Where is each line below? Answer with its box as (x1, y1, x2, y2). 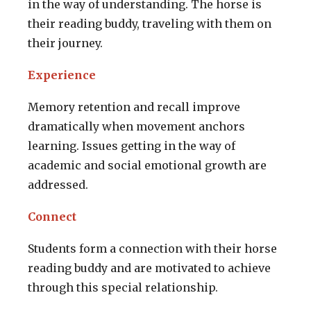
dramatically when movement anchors (28, 119, 245, 134)
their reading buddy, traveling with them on (28, 17, 271, 31)
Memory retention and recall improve (28, 100, 240, 115)
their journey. (28, 36, 103, 51)
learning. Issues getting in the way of (28, 139, 235, 153)
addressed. (28, 178, 88, 192)
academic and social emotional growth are (28, 158, 267, 173)
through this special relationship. (28, 280, 218, 295)
